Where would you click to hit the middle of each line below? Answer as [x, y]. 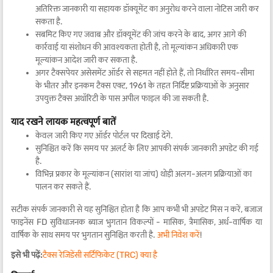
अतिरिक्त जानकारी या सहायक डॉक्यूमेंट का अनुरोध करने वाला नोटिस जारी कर [147, 9]
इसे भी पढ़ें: [27, 255]
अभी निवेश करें [179, 235]
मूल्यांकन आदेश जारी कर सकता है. [87, 60]
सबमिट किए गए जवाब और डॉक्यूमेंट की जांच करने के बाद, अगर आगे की [141, 34]
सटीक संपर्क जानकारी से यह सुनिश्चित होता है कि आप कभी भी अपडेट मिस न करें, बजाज [136, 209]
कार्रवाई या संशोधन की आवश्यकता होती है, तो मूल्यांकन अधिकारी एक [137, 47]
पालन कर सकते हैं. [63, 187]
